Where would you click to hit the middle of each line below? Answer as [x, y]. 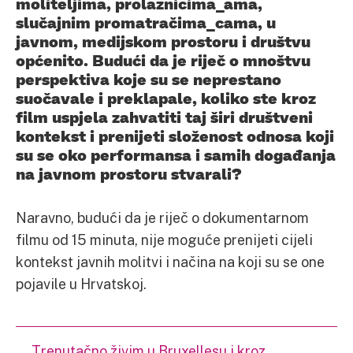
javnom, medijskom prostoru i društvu [163, 41]
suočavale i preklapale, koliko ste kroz [166, 97]
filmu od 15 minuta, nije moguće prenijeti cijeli [164, 239]
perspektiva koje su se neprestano [149, 78]
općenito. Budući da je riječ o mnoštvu [163, 59]
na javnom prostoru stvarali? [131, 173]
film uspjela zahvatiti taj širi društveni [164, 116]
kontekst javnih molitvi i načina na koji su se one [170, 261]
